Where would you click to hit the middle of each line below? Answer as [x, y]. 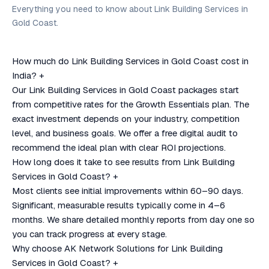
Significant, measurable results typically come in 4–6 [119, 205]
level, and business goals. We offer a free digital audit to [125, 133]
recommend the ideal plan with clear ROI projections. [119, 147]
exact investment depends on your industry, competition [126, 119]
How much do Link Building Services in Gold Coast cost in [130, 61]
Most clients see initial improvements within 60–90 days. [128, 191]
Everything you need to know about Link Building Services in [130, 9]
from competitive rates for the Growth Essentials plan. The [131, 104]
